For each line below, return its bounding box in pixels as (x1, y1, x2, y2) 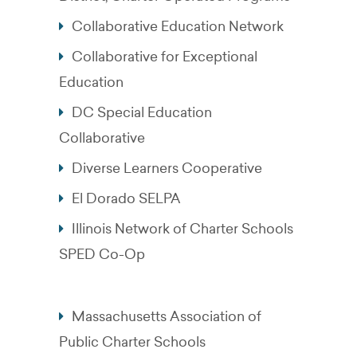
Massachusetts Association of (72, 308, 261, 325)
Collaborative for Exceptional (72, 48, 257, 65)
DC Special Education (72, 104, 212, 121)
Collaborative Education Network (72, 18, 284, 35)
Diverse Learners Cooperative (72, 159, 262, 177)
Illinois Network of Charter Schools (72, 220, 293, 237)
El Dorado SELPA (72, 190, 181, 207)
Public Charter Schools (59, 333, 206, 351)
